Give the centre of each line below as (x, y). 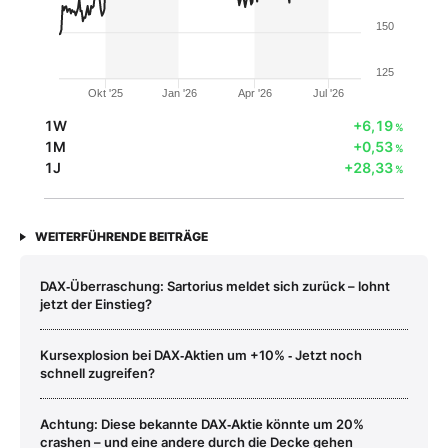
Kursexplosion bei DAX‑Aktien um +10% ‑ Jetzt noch (201, 354)
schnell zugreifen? (97, 372)
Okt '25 (106, 92)
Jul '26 (329, 92)
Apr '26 (254, 92)
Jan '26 (179, 92)
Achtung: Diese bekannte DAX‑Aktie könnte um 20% (202, 423)
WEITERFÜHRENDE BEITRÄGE (121, 236)
